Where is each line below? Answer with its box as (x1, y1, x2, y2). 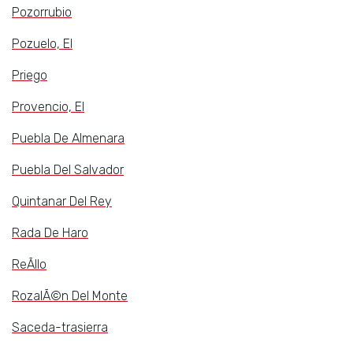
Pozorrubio (12, 5, 72, 20)
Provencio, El (12, 99, 84, 115)
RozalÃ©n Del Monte (12, 288, 128, 304)
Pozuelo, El (12, 36, 72, 52)
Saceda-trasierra (12, 320, 108, 336)
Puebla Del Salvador (12, 162, 124, 178)
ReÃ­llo (12, 257, 46, 273)
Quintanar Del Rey (12, 194, 112, 210)
